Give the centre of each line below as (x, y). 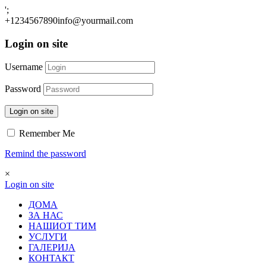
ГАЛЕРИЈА (52, 248)
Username (24, 67)
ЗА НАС (46, 216)
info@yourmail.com (95, 20)
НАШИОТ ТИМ (62, 226)
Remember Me (46, 134)
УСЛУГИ (48, 237)
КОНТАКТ (51, 258)
